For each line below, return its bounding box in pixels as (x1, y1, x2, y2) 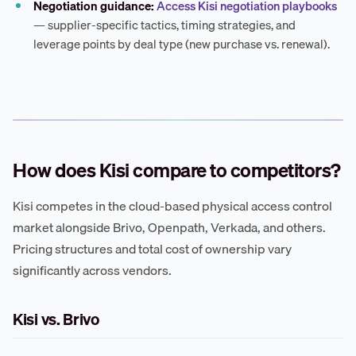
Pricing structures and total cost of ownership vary (13, 238, 292, 260)
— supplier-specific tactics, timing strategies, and (33, 15, 296, 34)
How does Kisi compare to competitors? (13, 155, 341, 186)
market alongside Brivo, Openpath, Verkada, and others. (13, 217, 326, 238)
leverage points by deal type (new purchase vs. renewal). (33, 34, 331, 53)
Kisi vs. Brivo (13, 307, 99, 332)
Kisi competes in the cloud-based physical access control (13, 195, 332, 217)
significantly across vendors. (13, 260, 172, 281)
